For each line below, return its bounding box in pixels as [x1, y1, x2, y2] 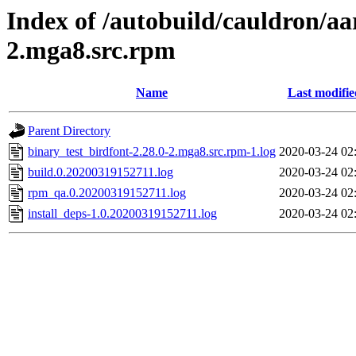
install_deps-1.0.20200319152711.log [28, 207, 217, 221]
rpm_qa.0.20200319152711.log [28, 186, 186, 200]
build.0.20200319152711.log [28, 165, 173, 180]
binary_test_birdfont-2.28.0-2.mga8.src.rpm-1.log [28, 145, 276, 159]
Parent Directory [28, 124, 110, 138]
